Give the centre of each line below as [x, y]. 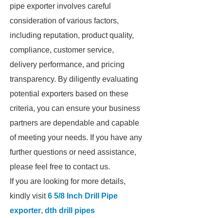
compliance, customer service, [62, 50]
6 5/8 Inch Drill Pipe [83, 196]
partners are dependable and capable [74, 123]
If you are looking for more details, [68, 181]
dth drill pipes [70, 210]
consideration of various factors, [64, 21]
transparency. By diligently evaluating [74, 79]
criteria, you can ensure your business [75, 108]
